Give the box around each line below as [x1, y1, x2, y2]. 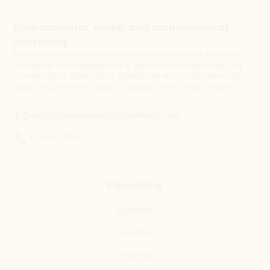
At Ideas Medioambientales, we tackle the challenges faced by [13, 51, 239, 59]
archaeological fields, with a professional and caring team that [13, 73, 242, 81]
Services [118, 229, 152, 238]
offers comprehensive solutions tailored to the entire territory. [13, 84, 233, 92]
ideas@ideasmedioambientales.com [28, 111, 181, 121]
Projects [119, 251, 151, 260]
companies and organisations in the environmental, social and [13, 62, 242, 70]
